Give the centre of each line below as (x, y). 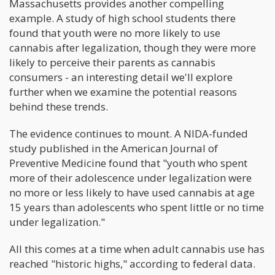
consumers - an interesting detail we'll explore (121, 77)
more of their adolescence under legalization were (130, 177)
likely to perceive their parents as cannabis (112, 62)
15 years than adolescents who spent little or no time (137, 207)
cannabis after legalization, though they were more (133, 47)
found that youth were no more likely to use (115, 33)
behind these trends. (59, 106)
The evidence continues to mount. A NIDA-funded (129, 133)
